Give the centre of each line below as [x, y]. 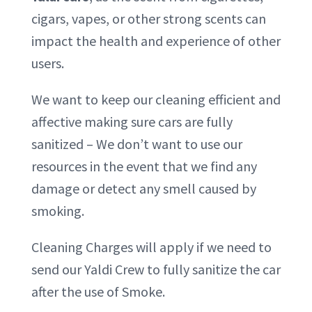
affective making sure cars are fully [132, 122]
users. [47, 63]
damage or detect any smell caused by [143, 188]
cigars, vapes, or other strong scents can [148, 18]
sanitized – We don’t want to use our [136, 144]
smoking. [57, 211]
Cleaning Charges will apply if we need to [151, 247]
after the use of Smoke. [98, 291]
